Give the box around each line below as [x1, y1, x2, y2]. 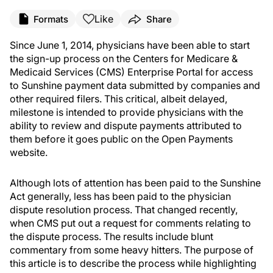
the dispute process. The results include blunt [10, 230, 213, 243]
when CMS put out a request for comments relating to [10, 217, 251, 229]
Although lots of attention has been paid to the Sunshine [10, 177, 261, 189]
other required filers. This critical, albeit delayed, [10, 93, 227, 105]
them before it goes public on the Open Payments [10, 133, 233, 145]
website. [10, 146, 48, 158]
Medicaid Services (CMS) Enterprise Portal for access [10, 66, 253, 78]
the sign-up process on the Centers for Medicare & [10, 52, 238, 65]
